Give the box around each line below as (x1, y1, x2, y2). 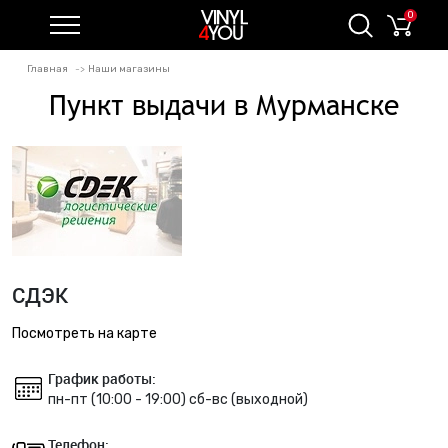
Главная (27, 63, 68, 75)
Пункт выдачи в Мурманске (49, 89, 399, 121)
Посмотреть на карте (12, 325, 157, 342)
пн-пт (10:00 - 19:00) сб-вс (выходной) (48, 391, 308, 408)
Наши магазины (88, 63, 170, 75)
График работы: (48, 369, 156, 388)
